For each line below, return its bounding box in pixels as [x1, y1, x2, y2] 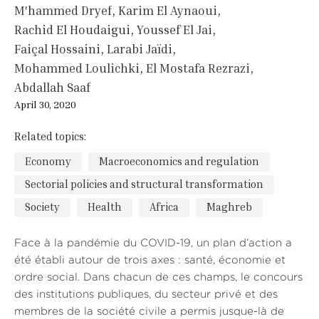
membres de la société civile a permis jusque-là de [14, 307, 284, 317]
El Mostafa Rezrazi [146, 61, 250, 76]
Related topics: [14, 130, 88, 143]
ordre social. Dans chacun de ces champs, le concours [14, 273, 303, 283]
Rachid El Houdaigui [14, 22, 130, 38]
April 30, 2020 [14, 98, 76, 111]
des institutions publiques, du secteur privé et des [14, 290, 278, 300]
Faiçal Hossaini [14, 41, 100, 57]
